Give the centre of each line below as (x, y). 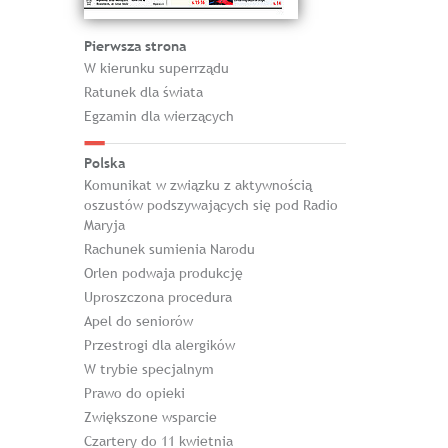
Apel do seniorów (138, 321)
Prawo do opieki (134, 393)
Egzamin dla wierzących (158, 116)
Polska (104, 163)
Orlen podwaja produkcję (163, 273)
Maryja (104, 225)
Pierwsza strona (134, 46)
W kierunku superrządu (156, 68)
